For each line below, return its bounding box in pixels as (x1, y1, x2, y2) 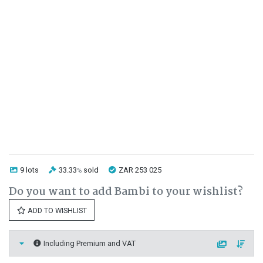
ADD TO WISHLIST (26, 206, 87, 215)
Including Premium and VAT (42, 239, 136, 248)
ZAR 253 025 (117, 166, 161, 174)
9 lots (18, 166, 39, 174)
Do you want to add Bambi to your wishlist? (9, 183, 243, 201)
